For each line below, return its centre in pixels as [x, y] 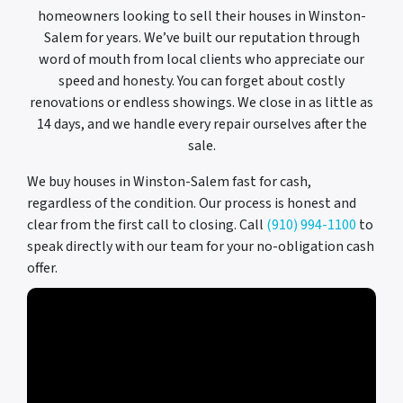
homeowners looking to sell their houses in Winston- [201, 16]
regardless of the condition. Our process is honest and [192, 203]
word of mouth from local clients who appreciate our [201, 59]
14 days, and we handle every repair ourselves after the [201, 124]
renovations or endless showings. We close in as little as [201, 102]
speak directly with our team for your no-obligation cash [201, 246]
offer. [42, 268]
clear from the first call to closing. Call [147, 224]
